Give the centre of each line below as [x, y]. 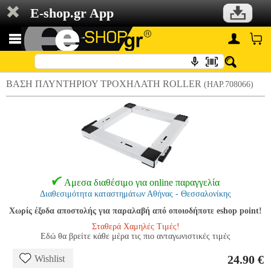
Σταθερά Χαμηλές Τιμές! [135, 227]
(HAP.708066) [229, 84]
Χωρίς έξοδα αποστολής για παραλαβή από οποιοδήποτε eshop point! [135, 211]
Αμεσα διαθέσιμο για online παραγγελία [142, 182]
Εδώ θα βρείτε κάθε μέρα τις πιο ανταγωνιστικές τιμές [135, 236]
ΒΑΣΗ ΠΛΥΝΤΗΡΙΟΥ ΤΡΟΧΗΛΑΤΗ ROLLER [105, 84]
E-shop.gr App [72, 13]
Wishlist [50, 259]
